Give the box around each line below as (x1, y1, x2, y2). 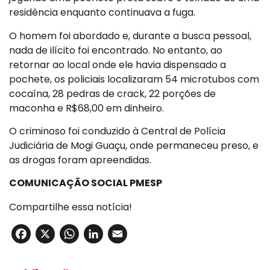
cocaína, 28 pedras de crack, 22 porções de (9, 86, 216, 101)
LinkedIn (103, 220, 178, 248)
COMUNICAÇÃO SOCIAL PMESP (9, 176, 162, 190)
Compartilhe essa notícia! (9, 200, 132, 215)
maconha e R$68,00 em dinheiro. (9, 101, 164, 115)
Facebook (31, 220, 122, 248)
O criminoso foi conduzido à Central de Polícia (9, 124, 225, 138)
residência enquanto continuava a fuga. (9, 5, 195, 20)
